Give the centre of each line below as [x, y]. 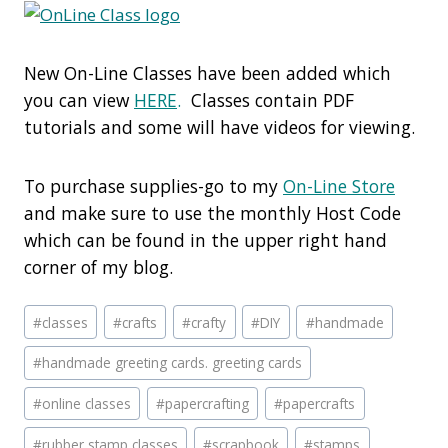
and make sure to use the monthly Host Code [212, 213]
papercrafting [207, 403]
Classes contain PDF [267, 100]
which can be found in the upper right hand [205, 240]
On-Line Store [339, 186]
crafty [209, 322]
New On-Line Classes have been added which [207, 73]
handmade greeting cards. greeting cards [172, 363]
